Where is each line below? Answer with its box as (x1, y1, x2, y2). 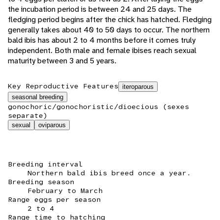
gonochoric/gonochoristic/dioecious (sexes (8, 102, 189, 111)
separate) (8, 111, 48, 120)
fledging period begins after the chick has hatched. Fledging (8, 14, 212, 25)
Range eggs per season (8, 195, 101, 204)
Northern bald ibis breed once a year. (27, 168, 191, 178)
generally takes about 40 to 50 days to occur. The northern (8, 25, 210, 35)
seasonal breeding (12, 93, 63, 101)
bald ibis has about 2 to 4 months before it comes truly (8, 35, 195, 46)
